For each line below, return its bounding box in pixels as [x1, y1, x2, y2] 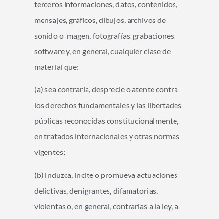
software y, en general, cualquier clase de [34, 46, 171, 56]
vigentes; [34, 147, 65, 157]
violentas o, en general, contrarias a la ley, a [34, 201, 178, 211]
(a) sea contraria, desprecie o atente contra [34, 85, 178, 94]
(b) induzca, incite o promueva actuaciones [34, 170, 178, 179]
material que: [34, 62, 79, 71]
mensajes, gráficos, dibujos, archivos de [34, 15, 166, 24]
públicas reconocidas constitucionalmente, [34, 116, 179, 126]
